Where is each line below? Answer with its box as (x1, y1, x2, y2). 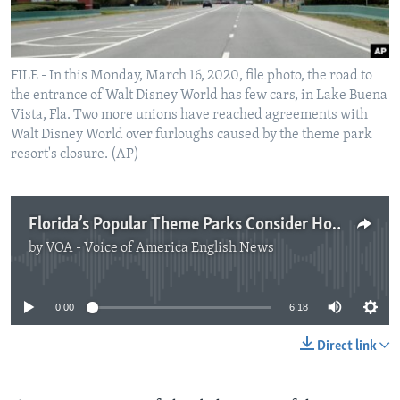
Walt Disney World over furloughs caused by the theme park (11, 128, 372, 143)
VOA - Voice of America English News (46, 241, 274, 256)
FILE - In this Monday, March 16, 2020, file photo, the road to (11, 69, 372, 84)
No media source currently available (84, 250, 330, 268)
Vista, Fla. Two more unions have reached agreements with (11, 108, 368, 123)
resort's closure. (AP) (11, 147, 139, 162)
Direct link (317, 339, 377, 354)
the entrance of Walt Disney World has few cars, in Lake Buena (11, 88, 387, 104)
